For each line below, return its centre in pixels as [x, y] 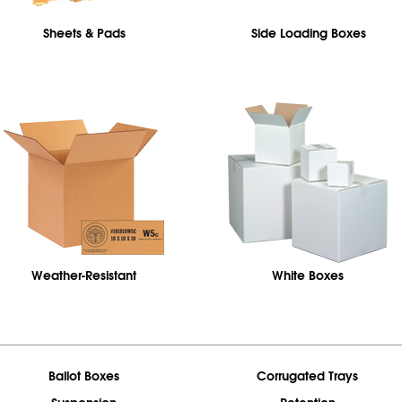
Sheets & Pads [84, 33]
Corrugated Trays [307, 376]
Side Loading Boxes [309, 33]
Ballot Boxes [84, 376]
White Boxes [307, 275]
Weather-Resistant [84, 275]
